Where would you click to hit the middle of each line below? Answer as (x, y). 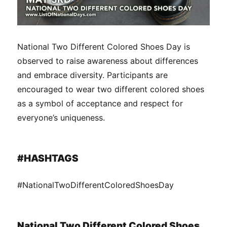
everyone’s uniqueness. (61, 118)
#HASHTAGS (48, 159)
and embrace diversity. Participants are (93, 75)
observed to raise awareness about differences (108, 61)
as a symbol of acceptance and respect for (100, 104)
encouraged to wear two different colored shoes (111, 89)
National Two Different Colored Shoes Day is (104, 47)
